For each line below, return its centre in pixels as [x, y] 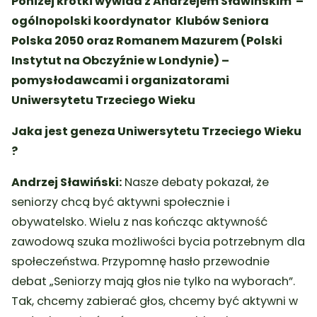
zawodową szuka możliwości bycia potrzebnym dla [158, 242]
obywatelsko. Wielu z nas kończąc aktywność [140, 222]
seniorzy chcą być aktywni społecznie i [121, 202]
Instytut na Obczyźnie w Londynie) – [121, 60]
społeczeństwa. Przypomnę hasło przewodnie [141, 262]
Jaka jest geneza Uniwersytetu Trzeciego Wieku [157, 131]
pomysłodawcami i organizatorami [121, 80]
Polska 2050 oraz [64, 40]
